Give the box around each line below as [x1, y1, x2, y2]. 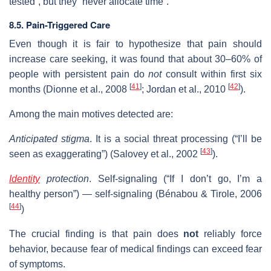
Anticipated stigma [9, 133, 90, 144]
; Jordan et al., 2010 [142, 83, 228, 94]
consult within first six [166, 68, 263, 79]
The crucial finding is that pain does [9, 228, 184, 239]
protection [40, 173, 89, 184]
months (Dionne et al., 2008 [9, 83, 129, 94]
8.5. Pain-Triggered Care [9, 18, 110, 31]
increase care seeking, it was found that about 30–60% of [9, 53, 262, 64]
